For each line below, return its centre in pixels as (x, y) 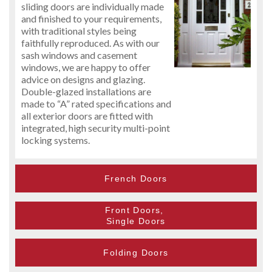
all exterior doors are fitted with (87, 115)
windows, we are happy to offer (86, 67)
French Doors (136, 178)
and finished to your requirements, (91, 18)
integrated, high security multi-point (96, 127)
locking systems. (56, 140)
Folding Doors (136, 252)
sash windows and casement (79, 55)
